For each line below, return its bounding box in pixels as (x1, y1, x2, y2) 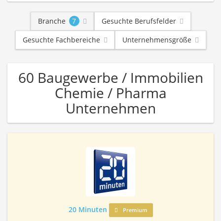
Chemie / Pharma (54, 83, 167, 102)
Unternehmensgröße (122, 35, 191, 44)
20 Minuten (68, 205, 107, 214)
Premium (121, 206, 147, 214)
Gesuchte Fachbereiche (22, 35, 100, 44)
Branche (37, 16, 66, 26)
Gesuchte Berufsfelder (101, 16, 176, 26)
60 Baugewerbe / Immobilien (18, 68, 203, 87)
